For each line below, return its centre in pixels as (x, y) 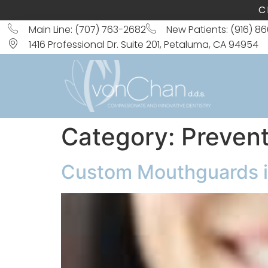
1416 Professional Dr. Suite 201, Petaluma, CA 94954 (143, 44)
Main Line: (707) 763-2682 (87, 29)
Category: (121, 137)
